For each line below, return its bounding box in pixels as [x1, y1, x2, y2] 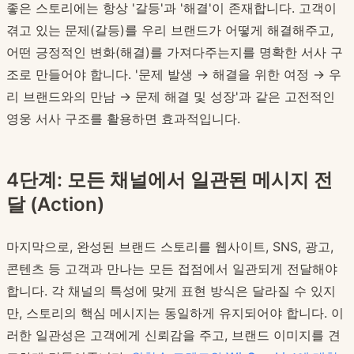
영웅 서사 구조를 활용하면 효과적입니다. [6, 111, 240, 127]
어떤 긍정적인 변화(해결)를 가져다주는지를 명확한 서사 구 [6, 44, 343, 61]
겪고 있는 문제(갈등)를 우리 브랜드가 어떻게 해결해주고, [6, 22, 333, 39]
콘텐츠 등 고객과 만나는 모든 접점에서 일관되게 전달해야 [6, 261, 337, 277]
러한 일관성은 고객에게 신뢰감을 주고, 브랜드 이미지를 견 [6, 327, 341, 344]
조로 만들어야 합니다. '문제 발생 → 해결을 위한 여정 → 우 [6, 66, 341, 83]
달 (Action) [6, 193, 104, 217]
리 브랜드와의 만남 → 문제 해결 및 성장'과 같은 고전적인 [6, 88, 335, 105]
